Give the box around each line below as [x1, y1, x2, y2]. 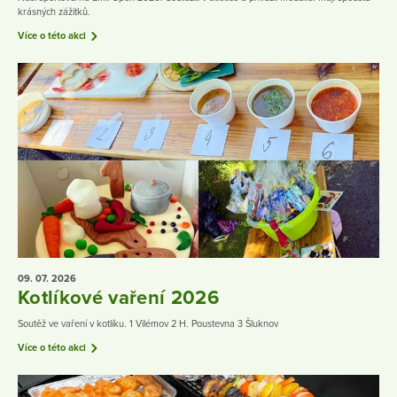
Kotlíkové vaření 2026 [18, 286, 220, 310]
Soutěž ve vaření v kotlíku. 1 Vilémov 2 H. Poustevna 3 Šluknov [18, 317, 278, 330]
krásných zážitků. [18, 5, 90, 18]
